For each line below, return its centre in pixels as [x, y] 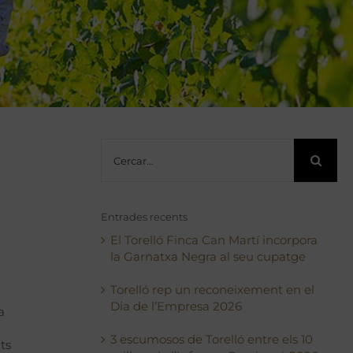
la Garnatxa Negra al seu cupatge [208, 256]
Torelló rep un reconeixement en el [213, 290]
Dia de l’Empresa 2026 [176, 306]
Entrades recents [145, 217]
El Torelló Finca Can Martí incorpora [214, 240]
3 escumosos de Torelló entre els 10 [212, 339]
